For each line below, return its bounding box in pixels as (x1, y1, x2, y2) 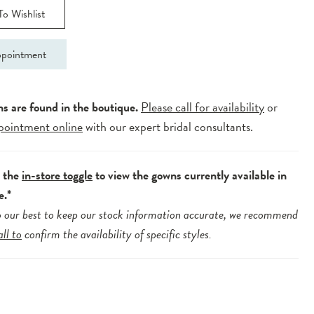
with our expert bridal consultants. (83, 117, 254, 137)
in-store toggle (22, 165, 93, 185)
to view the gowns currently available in (93, 165, 287, 185)
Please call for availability (141, 97, 265, 117)
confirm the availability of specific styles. (22, 224, 212, 244)
